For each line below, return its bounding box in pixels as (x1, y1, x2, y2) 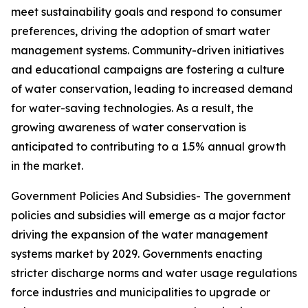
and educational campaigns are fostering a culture (11, 63, 285, 77)
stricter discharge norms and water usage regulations (11, 266, 297, 280)
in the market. (11, 159, 83, 173)
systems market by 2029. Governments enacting (11, 247, 263, 261)
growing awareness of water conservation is (11, 120, 246, 135)
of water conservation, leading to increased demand (11, 82, 293, 96)
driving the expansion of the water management (11, 228, 268, 242)
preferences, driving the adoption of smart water (11, 24, 270, 38)
